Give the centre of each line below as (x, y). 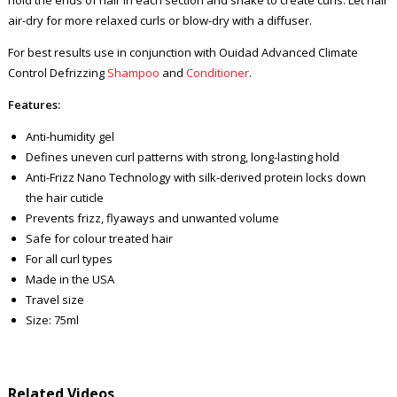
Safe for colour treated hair (99, 238)
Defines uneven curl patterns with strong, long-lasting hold (182, 156)
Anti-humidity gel (70, 136)
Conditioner (217, 72)
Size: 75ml (52, 319)
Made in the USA (70, 279)
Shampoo (133, 72)
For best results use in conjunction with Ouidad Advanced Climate (183, 52)
